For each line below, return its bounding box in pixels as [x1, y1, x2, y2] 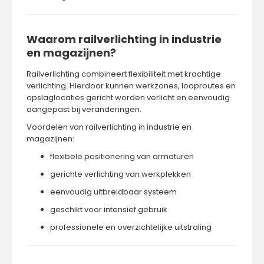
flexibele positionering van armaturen [50, 151, 194, 162]
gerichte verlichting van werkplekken [50, 169, 191, 180]
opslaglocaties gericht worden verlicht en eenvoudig [27, 92, 230, 103]
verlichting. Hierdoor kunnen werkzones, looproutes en [27, 80, 236, 91]
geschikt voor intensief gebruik [50, 204, 167, 215]
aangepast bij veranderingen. [27, 104, 141, 115]
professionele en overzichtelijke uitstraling [50, 222, 212, 233]
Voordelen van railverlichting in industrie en [27, 121, 192, 133]
